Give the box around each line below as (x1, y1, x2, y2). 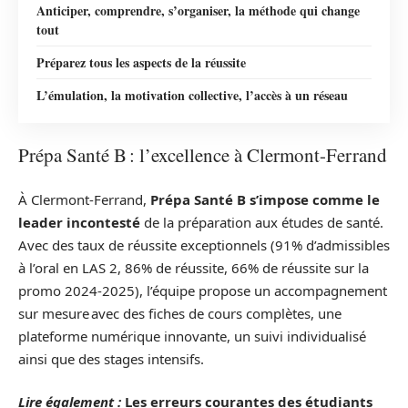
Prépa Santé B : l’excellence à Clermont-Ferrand (18, 142, 387, 168)
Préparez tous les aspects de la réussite (36, 52, 246, 72)
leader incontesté (18, 212, 140, 231)
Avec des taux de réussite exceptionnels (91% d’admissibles (18, 235, 390, 254)
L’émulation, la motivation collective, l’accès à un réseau (36, 85, 348, 105)
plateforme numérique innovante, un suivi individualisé (18, 326, 366, 345)
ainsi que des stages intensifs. (18, 349, 204, 368)
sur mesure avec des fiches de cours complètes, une (18, 303, 342, 322)
